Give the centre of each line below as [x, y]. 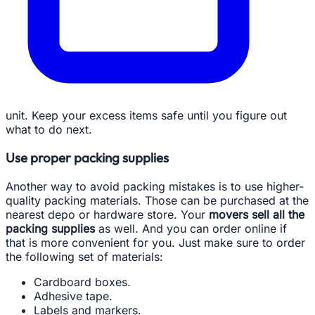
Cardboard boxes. [82, 282]
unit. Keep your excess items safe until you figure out [146, 115]
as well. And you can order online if [191, 228]
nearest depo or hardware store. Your [105, 214]
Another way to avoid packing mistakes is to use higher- [155, 186]
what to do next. [49, 129]
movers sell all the [255, 214]
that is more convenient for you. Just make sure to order [155, 242]
